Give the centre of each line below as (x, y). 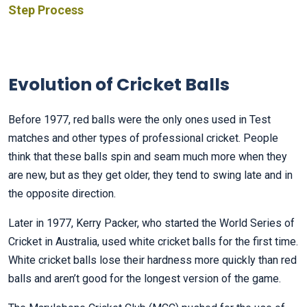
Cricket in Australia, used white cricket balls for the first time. (153, 242)
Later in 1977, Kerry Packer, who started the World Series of (151, 223)
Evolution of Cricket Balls (119, 85)
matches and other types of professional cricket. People (143, 138)
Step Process (46, 10)
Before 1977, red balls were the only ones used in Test (139, 120)
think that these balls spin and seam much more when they (148, 157)
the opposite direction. (62, 194)
